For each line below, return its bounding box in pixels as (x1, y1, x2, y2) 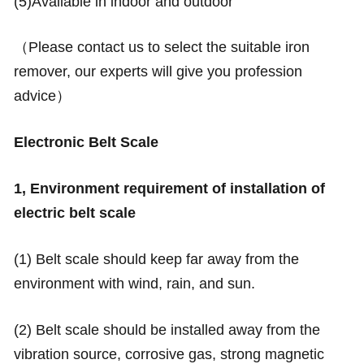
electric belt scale (13, 205, 136, 222)
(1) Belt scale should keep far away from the (13, 251, 299, 268)
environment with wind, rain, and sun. (13, 275, 255, 292)
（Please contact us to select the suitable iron (13, 39, 310, 56)
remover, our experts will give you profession (13, 63, 302, 80)
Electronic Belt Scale (13, 134, 158, 151)
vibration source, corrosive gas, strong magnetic (13, 345, 324, 362)
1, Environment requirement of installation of (13, 180, 325, 197)
